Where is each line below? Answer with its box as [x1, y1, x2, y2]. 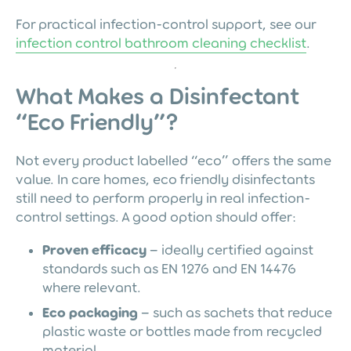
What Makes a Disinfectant [16, 83, 299, 110]
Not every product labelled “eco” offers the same [16, 152, 331, 168]
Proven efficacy [42, 241, 147, 258]
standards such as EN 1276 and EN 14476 [42, 260, 296, 277]
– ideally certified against [147, 241, 313, 258]
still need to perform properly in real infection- [16, 190, 310, 206]
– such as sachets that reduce [138, 304, 332, 320]
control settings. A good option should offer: [16, 208, 296, 225]
